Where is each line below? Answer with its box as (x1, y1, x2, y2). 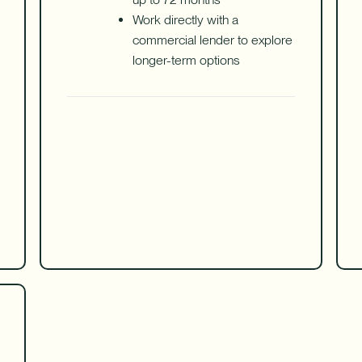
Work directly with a (133, 12, 239, 28)
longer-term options (133, 53, 241, 69)
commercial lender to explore (133, 32, 293, 48)
